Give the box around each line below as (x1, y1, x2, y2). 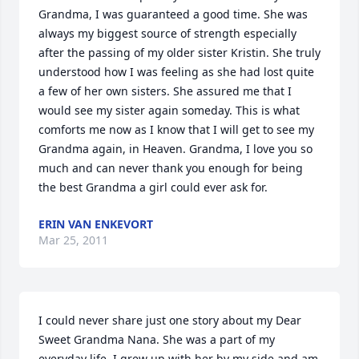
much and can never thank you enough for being (38, 160, 303, 175)
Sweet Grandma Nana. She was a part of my (38, 332, 275, 347)
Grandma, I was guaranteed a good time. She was (38, 6, 308, 22)
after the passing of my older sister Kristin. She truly (38, 45, 321, 60)
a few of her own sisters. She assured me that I (38, 83, 292, 99)
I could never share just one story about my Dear (38, 313, 301, 328)
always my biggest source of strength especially (38, 26, 296, 41)
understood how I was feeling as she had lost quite (38, 64, 314, 79)
